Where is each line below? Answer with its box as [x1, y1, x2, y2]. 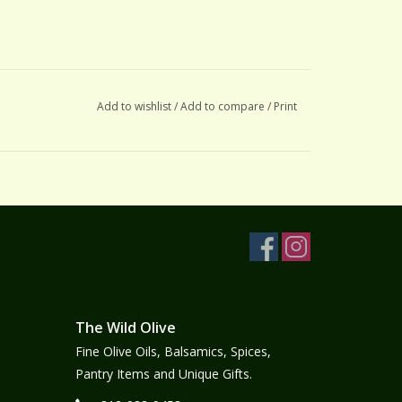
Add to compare [179, 98, 267, 114]
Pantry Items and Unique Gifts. [74, 364, 252, 382]
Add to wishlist [96, 98, 174, 114]
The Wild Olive [74, 317, 176, 337]
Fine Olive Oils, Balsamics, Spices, [74, 342, 271, 360]
